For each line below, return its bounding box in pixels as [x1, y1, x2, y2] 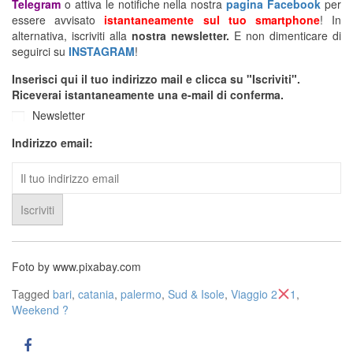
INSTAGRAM [69, 43, 135, 59]
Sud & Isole [168, 285, 225, 302]
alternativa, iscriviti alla [12, 27, 132, 43]
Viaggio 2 [231, 285, 277, 302]
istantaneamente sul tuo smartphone [104, 11, 320, 28]
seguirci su [12, 43, 69, 59]
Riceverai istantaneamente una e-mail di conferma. [12, 86, 284, 102]
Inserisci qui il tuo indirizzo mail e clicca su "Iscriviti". [12, 70, 300, 87]
